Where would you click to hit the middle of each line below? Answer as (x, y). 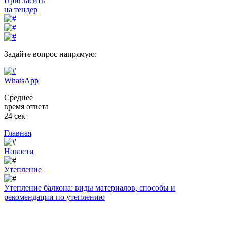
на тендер (21, 9)
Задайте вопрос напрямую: (50, 54)
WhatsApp (21, 80)
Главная (18, 133)
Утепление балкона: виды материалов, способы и (90, 188)
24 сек (15, 116)
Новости (19, 151)
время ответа (26, 107)
